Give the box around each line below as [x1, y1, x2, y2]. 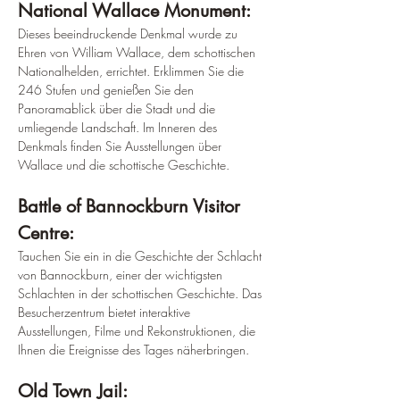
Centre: [18, 221, 74, 245]
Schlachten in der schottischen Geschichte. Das [18, 284, 265, 302]
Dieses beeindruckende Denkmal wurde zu [18, 24, 241, 42]
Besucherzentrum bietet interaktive [18, 303, 194, 321]
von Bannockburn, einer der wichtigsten [18, 265, 226, 283]
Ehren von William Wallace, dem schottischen [18, 43, 259, 61]
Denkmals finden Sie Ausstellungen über [18, 137, 225, 154]
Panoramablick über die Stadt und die [18, 99, 219, 117]
